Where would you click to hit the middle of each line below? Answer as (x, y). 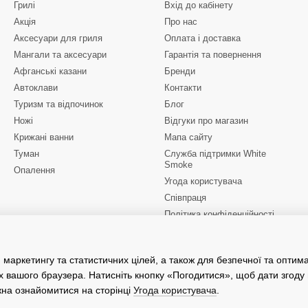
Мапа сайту (188, 137)
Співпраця (185, 198)
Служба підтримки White (215, 154)
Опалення (34, 170)
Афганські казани (50, 71)
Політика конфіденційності (219, 214)
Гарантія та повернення (213, 55)
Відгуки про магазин (206, 121)
